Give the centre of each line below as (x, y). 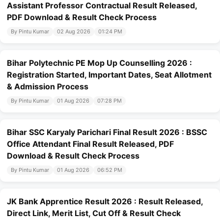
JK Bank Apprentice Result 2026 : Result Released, (105, 202)
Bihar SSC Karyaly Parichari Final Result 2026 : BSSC (107, 132)
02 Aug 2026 (74, 32)
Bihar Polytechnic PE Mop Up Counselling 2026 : (99, 63)
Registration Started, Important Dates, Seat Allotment (109, 75)
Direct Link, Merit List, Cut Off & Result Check (94, 213)
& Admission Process (48, 87)
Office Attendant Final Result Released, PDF (90, 144)
